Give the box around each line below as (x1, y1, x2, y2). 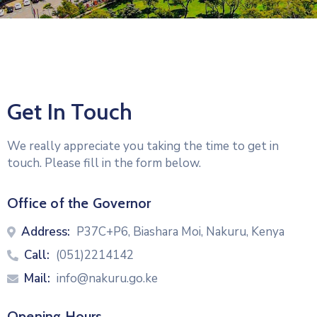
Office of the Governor (7, 195, 151, 212)
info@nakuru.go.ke (57, 270, 158, 287)
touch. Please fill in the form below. (7, 155, 201, 171)
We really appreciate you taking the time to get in (7, 138, 279, 154)
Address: (21, 224, 70, 240)
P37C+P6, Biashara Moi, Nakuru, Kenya (76, 224, 284, 240)
